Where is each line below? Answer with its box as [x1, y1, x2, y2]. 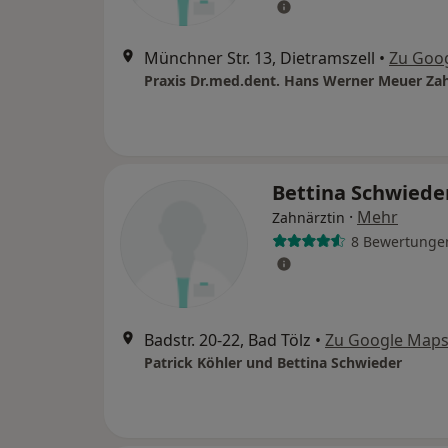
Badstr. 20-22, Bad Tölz [144, 329, 311, 351]
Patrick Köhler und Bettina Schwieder [144, 353, 402, 372]
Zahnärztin [272, 208, 345, 227]
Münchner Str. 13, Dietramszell [144, 47, 375, 69]
